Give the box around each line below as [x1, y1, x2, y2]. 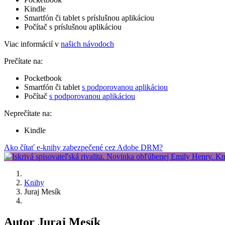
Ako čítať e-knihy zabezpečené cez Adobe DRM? [4, 143, 163, 152]
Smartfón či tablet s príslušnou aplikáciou [24, 13, 154, 22]
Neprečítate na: [4, 108, 52, 118]
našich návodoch [61, 39, 114, 48]
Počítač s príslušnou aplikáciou [24, 22, 122, 31]
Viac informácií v [4, 39, 61, 48]
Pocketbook [24, 73, 62, 82]
